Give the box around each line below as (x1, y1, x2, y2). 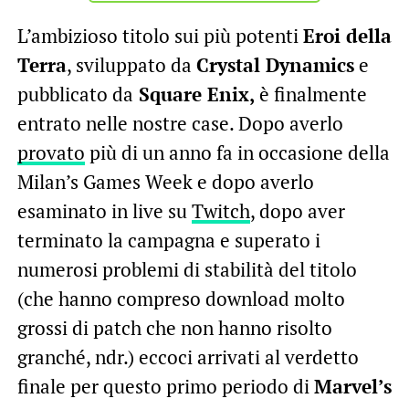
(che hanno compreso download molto (16, 286, 345, 312)
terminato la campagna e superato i (16, 227, 320, 254)
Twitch (191, 198, 250, 225)
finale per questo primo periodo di (16, 373, 314, 400)
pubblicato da (16, 81, 133, 108)
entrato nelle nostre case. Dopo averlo (16, 110, 343, 137)
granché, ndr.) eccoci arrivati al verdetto (16, 344, 359, 371)
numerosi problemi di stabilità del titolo (16, 257, 357, 283)
